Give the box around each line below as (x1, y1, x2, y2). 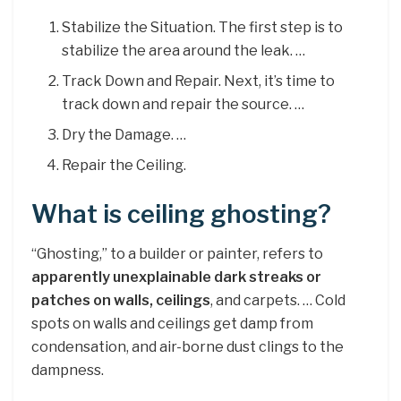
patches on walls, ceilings (31, 292, 210, 310)
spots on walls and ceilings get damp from (31, 315, 313, 333)
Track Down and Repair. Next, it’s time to (62, 72, 336, 90)
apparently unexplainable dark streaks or (31, 269, 321, 286)
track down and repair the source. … (62, 95, 305, 113)
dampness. (31, 362, 104, 380)
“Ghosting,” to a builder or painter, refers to (31, 245, 323, 263)
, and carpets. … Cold (210, 292, 346, 310)
